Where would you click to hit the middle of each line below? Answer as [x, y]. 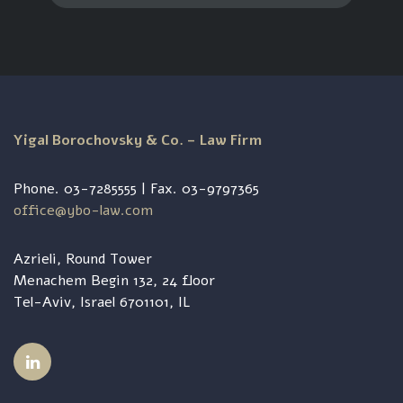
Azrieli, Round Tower [83, 259]
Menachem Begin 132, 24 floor [114, 280]
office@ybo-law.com [83, 210]
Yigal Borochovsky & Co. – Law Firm [138, 140]
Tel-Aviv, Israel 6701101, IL [102, 302]
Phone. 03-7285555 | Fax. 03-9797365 [136, 188]
